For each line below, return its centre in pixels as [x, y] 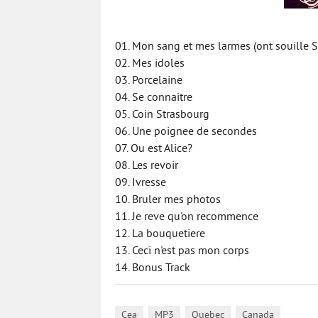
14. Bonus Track [153, 268]
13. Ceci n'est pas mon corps [182, 251]
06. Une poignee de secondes [186, 132]
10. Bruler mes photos [168, 200]
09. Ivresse [141, 183]
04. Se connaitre [154, 98]
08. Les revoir [147, 166]
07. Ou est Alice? [154, 149]
